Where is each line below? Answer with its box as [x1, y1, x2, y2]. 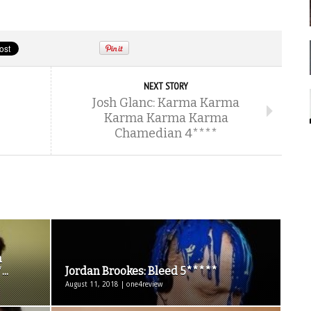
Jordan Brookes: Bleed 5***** [65, 264, 217, 278]
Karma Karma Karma [103, 110, 228, 126]
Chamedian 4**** [115, 126, 217, 141]
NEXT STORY [144, 80, 188, 92]
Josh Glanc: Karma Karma [92, 95, 239, 110]
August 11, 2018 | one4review [65, 280, 162, 288]
